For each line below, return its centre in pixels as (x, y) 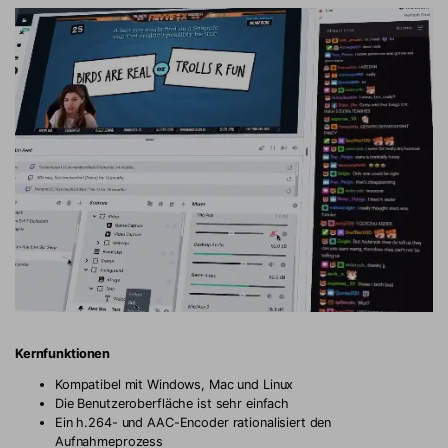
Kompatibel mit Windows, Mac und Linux (174, 385)
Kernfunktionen (63, 353)
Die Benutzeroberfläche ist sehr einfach (172, 404)
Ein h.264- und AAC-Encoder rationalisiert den (193, 423)
